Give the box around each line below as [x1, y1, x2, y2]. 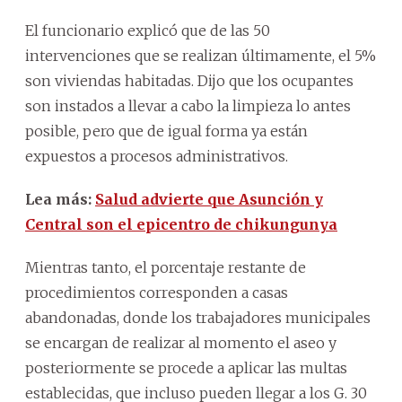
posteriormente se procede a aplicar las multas [25, 358, 347, 377]
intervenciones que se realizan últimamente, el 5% [25, 46, 376, 65]
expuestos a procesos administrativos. [25, 146, 288, 165]
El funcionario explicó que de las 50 [25, 21, 270, 39]
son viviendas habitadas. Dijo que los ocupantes [25, 71, 354, 90]
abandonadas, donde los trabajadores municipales [25, 308, 371, 327]
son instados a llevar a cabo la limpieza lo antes [25, 96, 351, 115]
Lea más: [25, 189, 95, 208]
